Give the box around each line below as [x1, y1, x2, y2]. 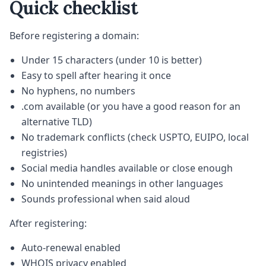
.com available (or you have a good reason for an [21, 100, 240, 113]
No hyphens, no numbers [21, 84, 135, 98]
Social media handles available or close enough [21, 161, 233, 175]
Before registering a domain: [9, 29, 139, 43]
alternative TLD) [21, 115, 92, 129]
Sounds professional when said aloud [21, 192, 190, 206]
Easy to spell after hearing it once [21, 69, 171, 83]
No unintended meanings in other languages [21, 177, 223, 191]
